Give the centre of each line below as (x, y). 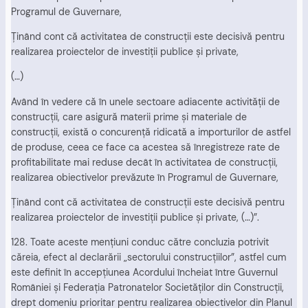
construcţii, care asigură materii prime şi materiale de (129, 117)
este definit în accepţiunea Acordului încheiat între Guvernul (144, 273)
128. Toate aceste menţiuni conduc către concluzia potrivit (140, 242)
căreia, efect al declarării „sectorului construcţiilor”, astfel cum (148, 257)
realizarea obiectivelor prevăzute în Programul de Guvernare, (145, 177)
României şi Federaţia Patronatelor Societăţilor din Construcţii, (147, 288)
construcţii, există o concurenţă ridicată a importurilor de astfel (151, 132)
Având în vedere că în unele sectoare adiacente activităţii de (145, 101)
